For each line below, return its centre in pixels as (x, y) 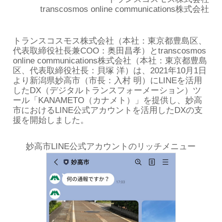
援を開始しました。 (51, 120)
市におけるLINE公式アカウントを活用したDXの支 (108, 110)
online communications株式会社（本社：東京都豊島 (110, 60)
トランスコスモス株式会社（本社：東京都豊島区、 (110, 41)
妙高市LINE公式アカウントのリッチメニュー (111, 146)
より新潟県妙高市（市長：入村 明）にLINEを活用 (108, 80)
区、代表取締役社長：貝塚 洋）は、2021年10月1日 (110, 70)
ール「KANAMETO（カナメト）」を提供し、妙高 (108, 100)
